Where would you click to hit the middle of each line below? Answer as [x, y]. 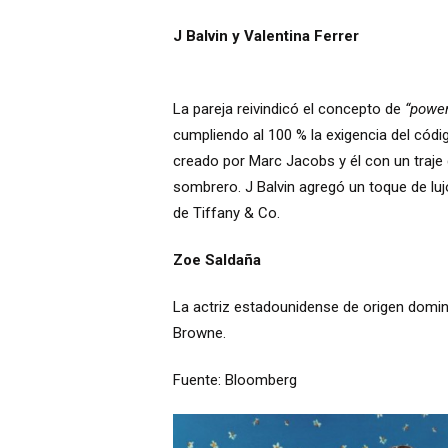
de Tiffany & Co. [226, 212]
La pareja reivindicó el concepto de [288, 108]
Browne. [199, 332]
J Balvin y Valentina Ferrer [265, 35]
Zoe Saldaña [216, 259]
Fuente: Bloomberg [234, 379]
